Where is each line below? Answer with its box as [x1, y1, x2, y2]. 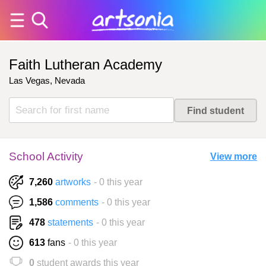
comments [55, 197, 99, 208]
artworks [55, 177, 91, 188]
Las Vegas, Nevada [9, 76, 85, 85]
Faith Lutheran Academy [9, 56, 162, 72]
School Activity [9, 150, 83, 163]
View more [210, 151, 257, 162]
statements [47, 217, 93, 228]
